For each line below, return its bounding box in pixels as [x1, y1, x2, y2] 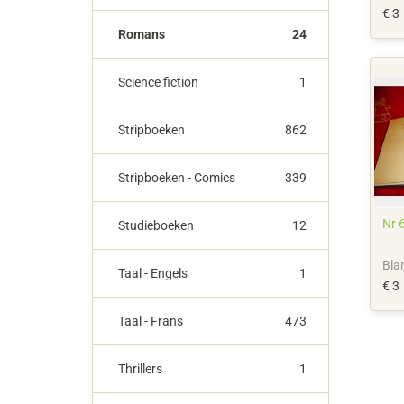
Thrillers [118, 361, 162, 376]
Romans [118, 26, 165, 41]
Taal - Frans [118, 313, 183, 328]
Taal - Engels [118, 265, 188, 280]
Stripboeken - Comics [118, 170, 235, 185]
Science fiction [118, 74, 198, 89]
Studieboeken [118, 217, 194, 233]
